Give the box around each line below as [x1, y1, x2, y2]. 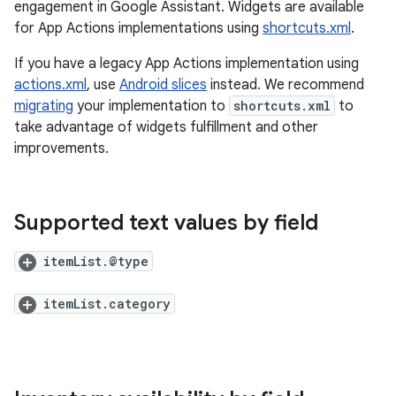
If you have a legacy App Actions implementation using [14, 55, 359, 72]
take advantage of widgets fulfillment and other [14, 118, 318, 136]
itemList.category [43, 295, 171, 312]
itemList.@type [43, 253, 148, 270]
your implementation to [73, 97, 229, 115]
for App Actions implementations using [14, 19, 263, 37]
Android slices [119, 76, 207, 94]
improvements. [14, 140, 109, 157]
